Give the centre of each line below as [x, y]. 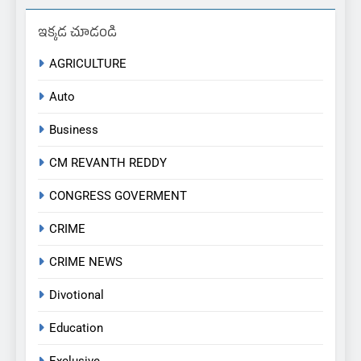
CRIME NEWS [86, 262]
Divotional [77, 295]
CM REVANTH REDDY [108, 163]
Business [74, 130]
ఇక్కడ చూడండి [77, 35]
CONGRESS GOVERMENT [118, 196]
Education [76, 328]
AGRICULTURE [88, 64]
